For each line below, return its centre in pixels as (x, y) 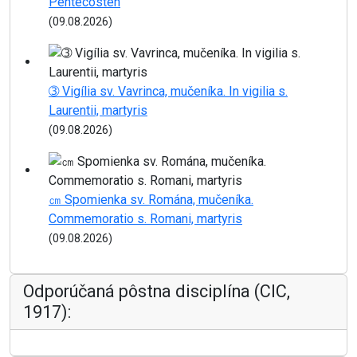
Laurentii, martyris (98, 110)
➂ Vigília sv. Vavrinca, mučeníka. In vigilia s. (168, 91)
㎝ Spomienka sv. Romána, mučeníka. (151, 199)
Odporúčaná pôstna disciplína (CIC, (157, 291)
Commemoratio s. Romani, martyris (145, 218)
